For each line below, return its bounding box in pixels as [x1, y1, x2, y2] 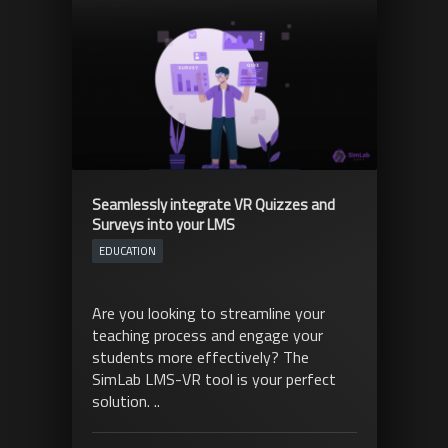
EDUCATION [98, 242, 156, 259]
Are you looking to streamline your [91, 300, 325, 325]
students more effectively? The [91, 344, 309, 369]
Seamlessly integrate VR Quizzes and [91, 192, 335, 216]
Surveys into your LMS [91, 212, 235, 236]
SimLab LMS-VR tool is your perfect [91, 366, 336, 391]
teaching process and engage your [91, 322, 323, 347]
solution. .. [91, 388, 160, 413]
